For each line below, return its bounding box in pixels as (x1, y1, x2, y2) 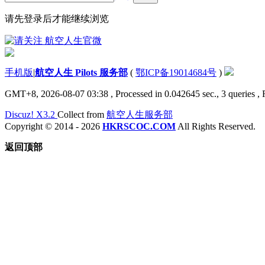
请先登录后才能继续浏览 (5, 13, 109, 24)
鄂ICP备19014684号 (135, 67, 216, 77)
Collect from (57, 109, 106, 119)
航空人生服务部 (106, 109, 173, 119)
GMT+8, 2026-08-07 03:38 (5, 88, 108, 99)
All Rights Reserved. (176, 121, 256, 131)
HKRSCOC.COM (102, 121, 176, 131)
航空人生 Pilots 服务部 (35, 67, 128, 77)
